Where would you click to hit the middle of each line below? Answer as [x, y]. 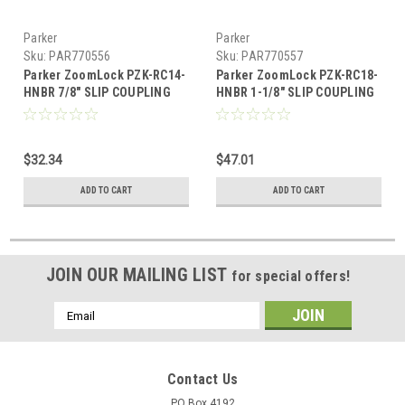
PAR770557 [273, 57]
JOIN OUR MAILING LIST [139, 275]
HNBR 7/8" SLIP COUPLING [97, 93]
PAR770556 [80, 57]
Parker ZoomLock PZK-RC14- [105, 75]
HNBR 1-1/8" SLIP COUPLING [296, 93]
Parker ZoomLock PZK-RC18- [297, 75]
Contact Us [202, 380]
